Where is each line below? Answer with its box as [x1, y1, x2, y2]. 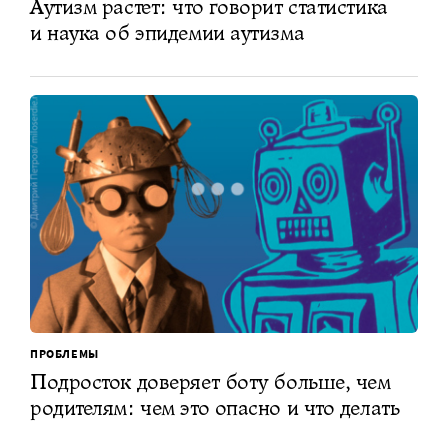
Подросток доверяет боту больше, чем [30, 368, 391, 396]
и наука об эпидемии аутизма [30, 18, 305, 46]
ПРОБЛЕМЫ [30, 346, 99, 362]
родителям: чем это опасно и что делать [30, 394, 400, 422]
